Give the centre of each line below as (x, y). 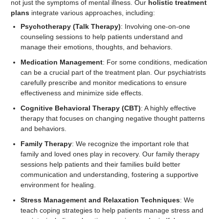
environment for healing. (58, 185)
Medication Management (61, 62)
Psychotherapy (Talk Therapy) (70, 26)
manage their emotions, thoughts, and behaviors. (96, 47)
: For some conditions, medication (155, 62)
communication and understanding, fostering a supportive (109, 175)
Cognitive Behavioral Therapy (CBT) (80, 108)
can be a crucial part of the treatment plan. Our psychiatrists (113, 72)
